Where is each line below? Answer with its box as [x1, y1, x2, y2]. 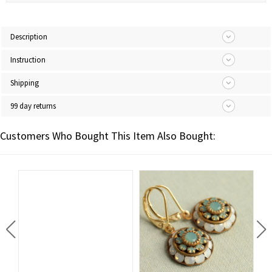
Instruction [10, 55, 46, 65]
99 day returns [10, 101, 56, 111]
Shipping [10, 78, 39, 88]
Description [10, 32, 47, 42]
